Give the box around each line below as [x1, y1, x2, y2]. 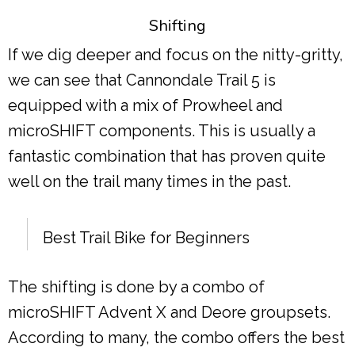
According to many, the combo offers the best [8, 328, 345, 348]
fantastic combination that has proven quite [8, 147, 326, 166]
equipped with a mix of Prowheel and [8, 96, 283, 116]
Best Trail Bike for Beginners [43, 228, 250, 248]
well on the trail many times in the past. [8, 172, 291, 192]
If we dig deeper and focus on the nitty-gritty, [8, 45, 343, 65]
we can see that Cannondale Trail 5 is [8, 71, 276, 90]
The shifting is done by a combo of [8, 277, 265, 297]
